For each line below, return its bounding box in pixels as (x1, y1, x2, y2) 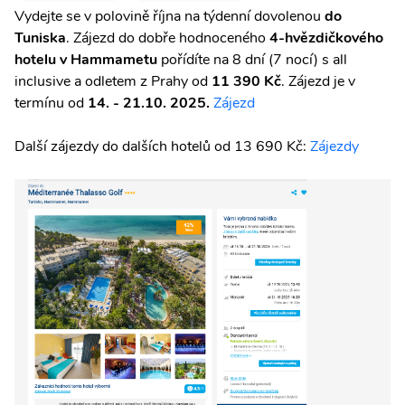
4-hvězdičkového (269, 28, 383, 48)
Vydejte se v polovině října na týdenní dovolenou (14, 6, 325, 26)
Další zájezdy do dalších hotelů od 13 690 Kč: (14, 137, 310, 156)
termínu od (14, 93, 88, 113)
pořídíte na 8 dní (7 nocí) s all (157, 50, 347, 70)
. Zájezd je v (281, 71, 355, 91)
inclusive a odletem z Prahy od (14, 71, 208, 91)
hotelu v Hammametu (14, 50, 157, 70)
